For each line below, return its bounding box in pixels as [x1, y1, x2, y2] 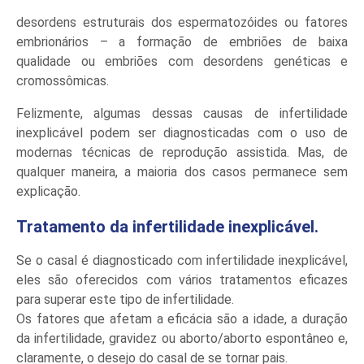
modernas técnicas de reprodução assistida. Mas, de [16, 145, 348, 160]
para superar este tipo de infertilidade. [16, 292, 234, 307]
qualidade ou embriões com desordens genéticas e [16, 54, 348, 69]
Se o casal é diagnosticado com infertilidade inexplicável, [16, 253, 348, 268]
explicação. [16, 184, 80, 199]
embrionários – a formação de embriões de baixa [16, 34, 348, 50]
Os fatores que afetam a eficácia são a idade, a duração [16, 311, 348, 327]
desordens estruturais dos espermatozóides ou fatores [16, 15, 348, 30]
